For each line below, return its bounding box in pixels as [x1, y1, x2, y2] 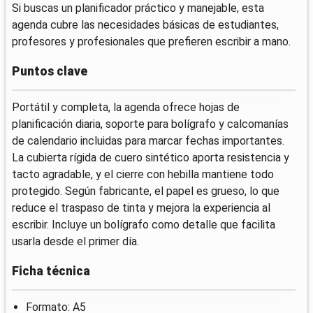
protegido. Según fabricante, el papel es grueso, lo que [12, 184, 279, 198]
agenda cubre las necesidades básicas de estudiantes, [12, 18, 279, 32]
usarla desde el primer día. [12, 235, 139, 249]
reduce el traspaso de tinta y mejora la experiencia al [12, 201, 270, 215]
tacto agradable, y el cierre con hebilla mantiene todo [12, 168, 274, 182]
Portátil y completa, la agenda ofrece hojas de [12, 101, 240, 115]
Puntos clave [12, 64, 87, 79]
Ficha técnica [12, 263, 90, 278]
